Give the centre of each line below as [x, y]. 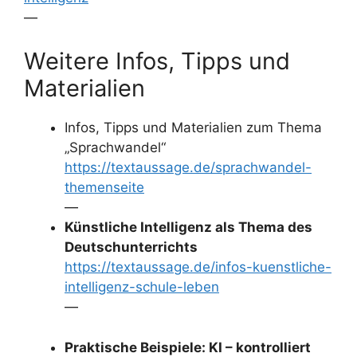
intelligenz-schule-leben [142, 287]
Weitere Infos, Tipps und [157, 61]
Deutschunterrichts [131, 247]
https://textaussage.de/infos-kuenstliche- [198, 267]
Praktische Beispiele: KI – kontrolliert [188, 347]
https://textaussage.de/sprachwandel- [188, 167]
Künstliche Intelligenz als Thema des [188, 227]
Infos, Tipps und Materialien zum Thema [193, 127]
